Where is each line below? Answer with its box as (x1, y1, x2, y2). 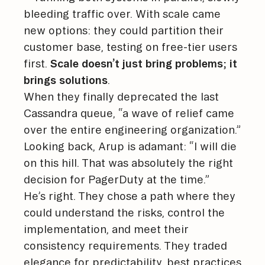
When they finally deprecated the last (24, 90, 219, 102)
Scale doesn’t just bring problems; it (50, 57, 237, 69)
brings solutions (24, 73, 108, 86)
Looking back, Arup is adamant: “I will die (24, 140, 237, 152)
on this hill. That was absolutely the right (24, 156, 233, 169)
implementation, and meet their (24, 222, 189, 235)
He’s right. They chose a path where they (24, 189, 235, 202)
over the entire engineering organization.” (24, 123, 241, 135)
